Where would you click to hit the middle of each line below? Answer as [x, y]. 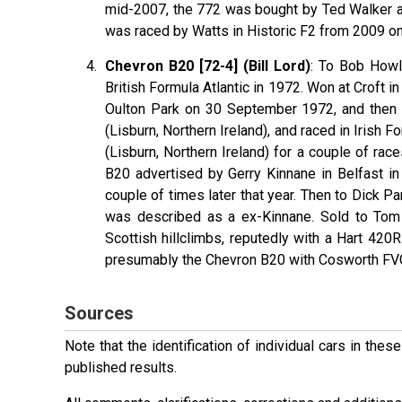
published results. [121, 367]
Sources [99, 313]
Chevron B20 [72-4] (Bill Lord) [208, 66]
